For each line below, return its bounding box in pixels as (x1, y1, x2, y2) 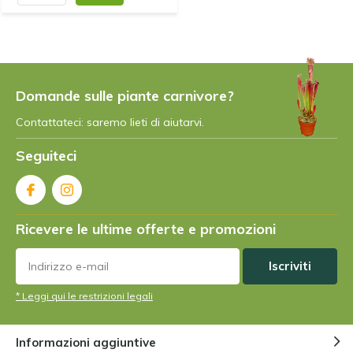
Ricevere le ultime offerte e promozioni (16, 220, 276, 239)
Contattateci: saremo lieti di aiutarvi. (16, 115, 204, 130)
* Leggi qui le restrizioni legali (16, 290, 153, 303)
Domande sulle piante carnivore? (16, 87, 234, 106)
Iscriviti (269, 258, 311, 274)
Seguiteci (16, 147, 76, 165)
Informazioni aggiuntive (16, 334, 156, 350)
